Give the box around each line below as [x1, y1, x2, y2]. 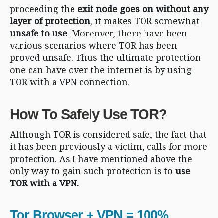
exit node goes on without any [77, 3, 208, 15]
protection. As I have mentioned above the [10, 153, 192, 164]
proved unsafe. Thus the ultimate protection [10, 52, 201, 63]
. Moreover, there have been [67, 27, 187, 39]
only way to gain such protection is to [10, 165, 175, 177]
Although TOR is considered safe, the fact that [10, 128, 207, 140]
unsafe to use [10, 27, 67, 39]
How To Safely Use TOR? [10, 107, 167, 122]
